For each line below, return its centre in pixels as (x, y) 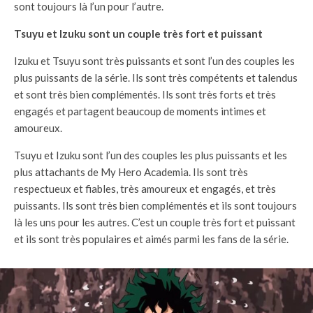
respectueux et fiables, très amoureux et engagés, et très (145, 189)
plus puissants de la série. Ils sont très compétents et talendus (156, 78)
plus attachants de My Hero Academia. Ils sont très (131, 172)
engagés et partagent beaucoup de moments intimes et (140, 111)
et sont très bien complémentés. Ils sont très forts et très (145, 95)
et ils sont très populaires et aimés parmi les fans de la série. (151, 239)
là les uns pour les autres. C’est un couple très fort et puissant (155, 223)
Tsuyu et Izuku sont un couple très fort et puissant (138, 34)
